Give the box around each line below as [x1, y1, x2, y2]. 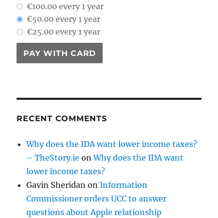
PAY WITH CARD [23, 48, 96, 58]
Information [100, 180, 148, 190]
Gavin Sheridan [26, 180, 86, 190]
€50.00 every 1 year [27, 14, 101, 24]
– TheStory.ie [26, 153, 80, 163]
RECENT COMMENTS [17, 114, 107, 124]
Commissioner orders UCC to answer [26, 194, 167, 204]
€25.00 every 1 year [27, 27, 101, 37]
